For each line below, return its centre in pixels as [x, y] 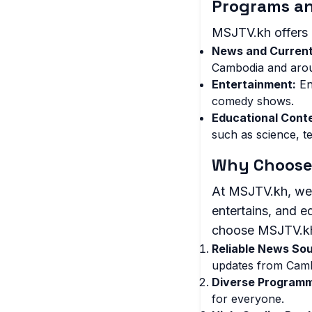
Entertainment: [254, 84]
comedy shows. [253, 101]
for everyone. [248, 299]
